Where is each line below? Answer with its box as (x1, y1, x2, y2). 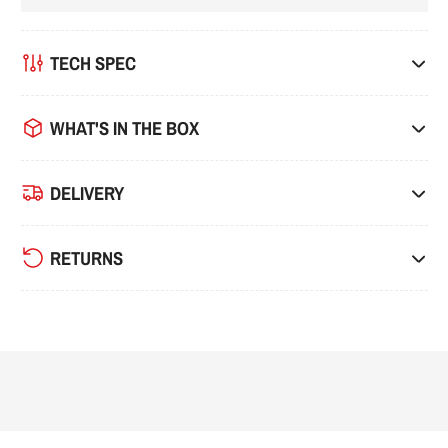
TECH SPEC (49, 50, 136, 76)
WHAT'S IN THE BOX (49, 115, 199, 141)
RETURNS (49, 245, 123, 271)
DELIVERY (49, 180, 124, 206)
